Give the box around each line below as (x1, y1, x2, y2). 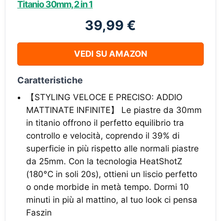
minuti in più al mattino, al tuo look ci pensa (26, 195, 197, 205)
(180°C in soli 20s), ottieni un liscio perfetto (26, 169, 197, 179)
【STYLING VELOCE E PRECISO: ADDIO (26, 92, 183, 102)
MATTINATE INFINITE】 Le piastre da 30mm (26, 105, 202, 115)
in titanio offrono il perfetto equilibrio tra (26, 118, 184, 128)
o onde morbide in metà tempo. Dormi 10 (26, 182, 189, 192)
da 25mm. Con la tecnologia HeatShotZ (26, 156, 183, 166)
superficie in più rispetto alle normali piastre (26, 144, 199, 153)
